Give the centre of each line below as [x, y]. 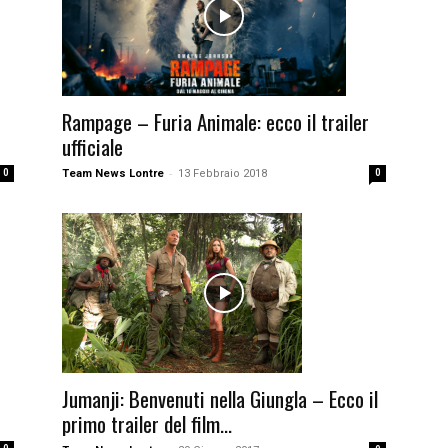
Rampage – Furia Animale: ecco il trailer [215, 121]
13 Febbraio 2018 [222, 173]
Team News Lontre [113, 173]
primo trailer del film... [147, 423]
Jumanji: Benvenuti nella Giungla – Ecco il [220, 398]
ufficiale [92, 146]
